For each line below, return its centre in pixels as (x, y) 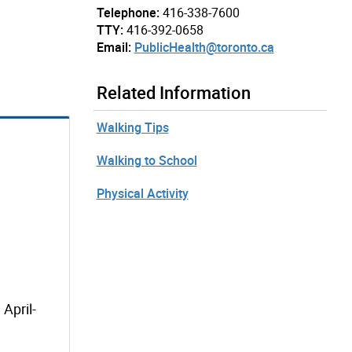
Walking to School (147, 160)
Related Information (173, 92)
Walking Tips (132, 127)
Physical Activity (142, 193)
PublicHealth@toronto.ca (204, 47)
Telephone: (128, 12)
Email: (114, 47)
